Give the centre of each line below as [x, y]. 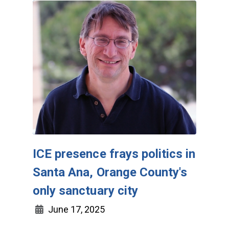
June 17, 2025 [75, 210]
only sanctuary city [85, 191]
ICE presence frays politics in [114, 154]
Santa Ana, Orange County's [110, 173]
